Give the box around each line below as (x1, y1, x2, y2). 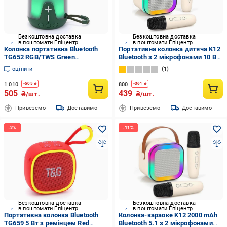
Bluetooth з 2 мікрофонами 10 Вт (118, 53, 220, 61)
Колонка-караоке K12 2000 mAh (118, 211, 218, 219)
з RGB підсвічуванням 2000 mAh (118, 61, 219, 69)
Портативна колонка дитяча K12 (118, 45, 220, 53)
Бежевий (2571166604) (118, 69, 190, 77)
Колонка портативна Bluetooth (4, 45, 98, 53)
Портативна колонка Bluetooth (4, 211, 99, 219)
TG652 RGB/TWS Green (4, 53, 75, 61)
